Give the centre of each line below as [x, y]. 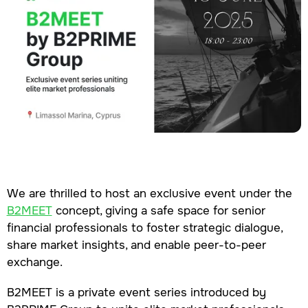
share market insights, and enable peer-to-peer [136, 245]
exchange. [34, 262]
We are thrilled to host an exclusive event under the [149, 194]
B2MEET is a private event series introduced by [136, 293]
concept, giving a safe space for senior [158, 211]
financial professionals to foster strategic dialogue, [144, 228]
